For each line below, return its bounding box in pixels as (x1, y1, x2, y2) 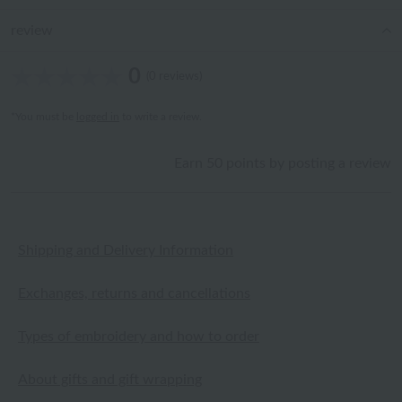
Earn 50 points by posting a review (174, 156, 391, 170)
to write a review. (119, 111, 202, 122)
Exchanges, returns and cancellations (18, 286, 250, 301)
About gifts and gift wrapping (18, 372, 202, 387)
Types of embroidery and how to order (18, 329, 259, 344)
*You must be (11, 111, 76, 122)
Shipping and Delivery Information (18, 243, 233, 258)
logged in (76, 111, 119, 122)
